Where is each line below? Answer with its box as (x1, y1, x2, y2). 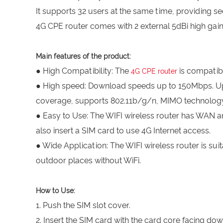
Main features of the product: (36, 52, 131, 60)
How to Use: (36, 187, 75, 195)
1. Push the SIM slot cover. (36, 201, 130, 210)
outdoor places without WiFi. (36, 156, 141, 165)
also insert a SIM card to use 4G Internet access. (36, 126, 211, 135)
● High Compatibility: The (36, 66, 129, 76)
